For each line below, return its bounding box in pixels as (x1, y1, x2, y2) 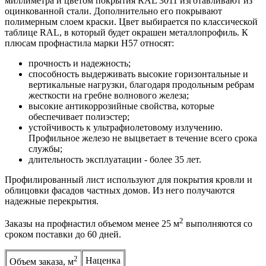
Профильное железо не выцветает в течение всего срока (28, 132, 257, 143)
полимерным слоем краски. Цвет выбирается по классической (5, 16, 258, 27)
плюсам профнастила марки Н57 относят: (5, 37, 174, 48)
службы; (28, 143, 62, 154)
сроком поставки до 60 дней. (5, 229, 121, 240)
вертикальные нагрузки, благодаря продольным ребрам (28, 79, 254, 90)
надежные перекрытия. (5, 195, 99, 206)
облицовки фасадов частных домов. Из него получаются (5, 185, 235, 195)
